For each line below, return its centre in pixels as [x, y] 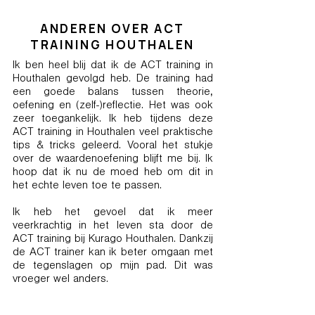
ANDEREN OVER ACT [112, 28]
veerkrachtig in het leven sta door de [113, 226]
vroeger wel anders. [60, 280]
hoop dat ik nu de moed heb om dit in [113, 173]
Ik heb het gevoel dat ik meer [113, 213]
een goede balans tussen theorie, [113, 93]
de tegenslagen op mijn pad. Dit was [113, 266]
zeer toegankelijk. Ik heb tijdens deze [113, 120]
